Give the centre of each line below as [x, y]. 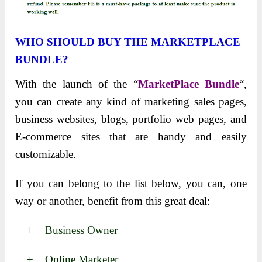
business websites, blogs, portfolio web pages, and [131, 119]
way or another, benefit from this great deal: [113, 201]
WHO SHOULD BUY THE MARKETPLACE [128, 42]
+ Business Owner [67, 230]
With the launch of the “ [77, 84]
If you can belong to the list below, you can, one [131, 183]
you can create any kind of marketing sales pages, [131, 101]
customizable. [46, 154]
